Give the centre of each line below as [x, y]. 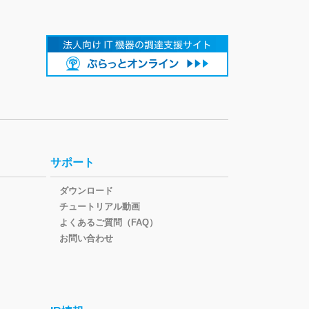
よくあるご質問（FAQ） [109, 223]
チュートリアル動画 [100, 207]
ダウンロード [86, 191]
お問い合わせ [86, 239]
